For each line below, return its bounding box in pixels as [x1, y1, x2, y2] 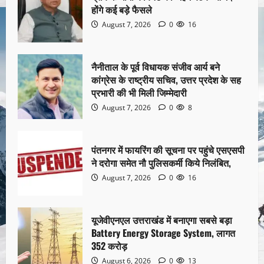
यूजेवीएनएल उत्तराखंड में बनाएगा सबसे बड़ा [91, 212, 232, 227]
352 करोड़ [91, 238, 127, 253]
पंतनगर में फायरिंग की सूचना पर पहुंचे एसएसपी [91, 142, 245, 157]
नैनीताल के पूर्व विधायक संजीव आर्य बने [91, 59, 220, 74]
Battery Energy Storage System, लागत [91, 225, 235, 240]
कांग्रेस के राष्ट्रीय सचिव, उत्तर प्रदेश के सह [91, 72, 241, 87]
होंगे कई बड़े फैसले [91, 2, 152, 16]
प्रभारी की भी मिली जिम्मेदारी [91, 85, 187, 100]
